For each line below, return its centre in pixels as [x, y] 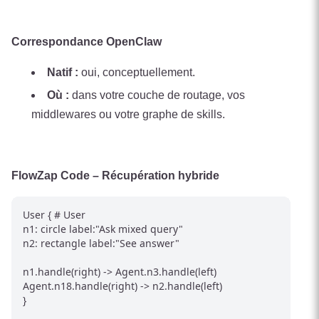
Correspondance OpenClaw [87, 41]
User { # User [54, 215]
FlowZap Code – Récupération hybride [115, 176]
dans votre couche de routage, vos [157, 95]
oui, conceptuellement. [137, 72]
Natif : [63, 72]
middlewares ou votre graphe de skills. [128, 115]
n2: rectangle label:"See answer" [101, 244]
